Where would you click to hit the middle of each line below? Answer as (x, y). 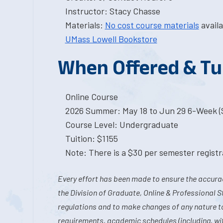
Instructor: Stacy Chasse (112, 11)
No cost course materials (152, 25)
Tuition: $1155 (91, 138)
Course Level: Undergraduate (121, 124)
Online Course (91, 97)
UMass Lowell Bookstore (111, 39)
